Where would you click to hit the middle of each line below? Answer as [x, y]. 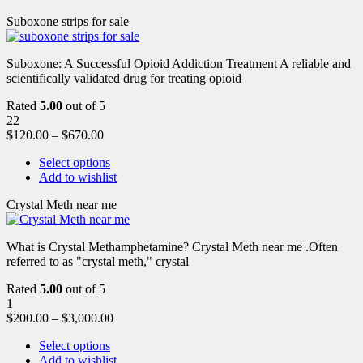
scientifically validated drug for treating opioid [124, 78]
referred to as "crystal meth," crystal [98, 261]
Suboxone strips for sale [68, 21]
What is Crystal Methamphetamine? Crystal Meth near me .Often [172, 246]
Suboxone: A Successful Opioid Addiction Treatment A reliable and [179, 63]
